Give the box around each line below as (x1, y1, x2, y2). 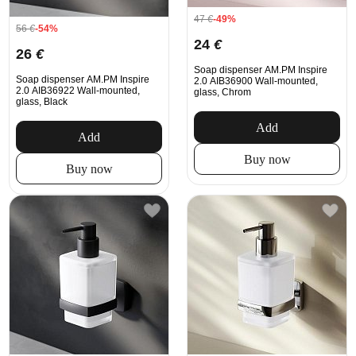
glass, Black (16, 95, 68, 107)
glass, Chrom (194, 87, 251, 98)
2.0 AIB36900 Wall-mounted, (194, 75, 318, 87)
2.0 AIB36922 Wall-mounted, (16, 84, 140, 96)
